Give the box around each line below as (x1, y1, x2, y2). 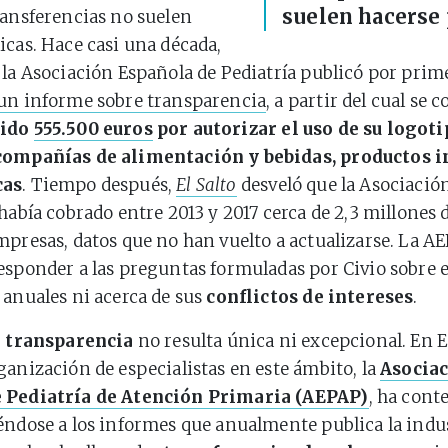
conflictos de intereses (206, 286, 414, 308)
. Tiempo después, (22, 174, 177, 196)
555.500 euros (33, 118, 153, 140)
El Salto (176, 174, 237, 196)
